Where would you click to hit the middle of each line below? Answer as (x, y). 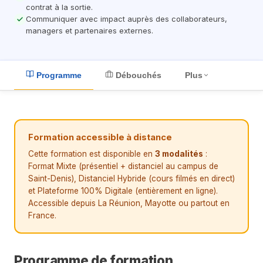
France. (42, 215)
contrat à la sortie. (59, 7)
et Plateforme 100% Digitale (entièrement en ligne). (123, 191)
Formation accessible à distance (100, 137)
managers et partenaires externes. (90, 31)
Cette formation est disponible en (92, 154)
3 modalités (179, 154)
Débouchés (137, 75)
